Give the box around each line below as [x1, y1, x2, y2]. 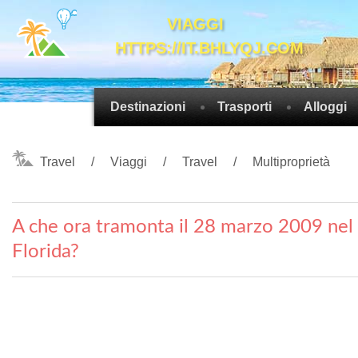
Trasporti [217, 100, 272, 113]
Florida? [12, 242, 79, 261]
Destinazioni [110, 100, 185, 113]
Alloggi [304, 100, 347, 113]
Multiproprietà [252, 155, 330, 169]
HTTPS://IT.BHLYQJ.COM [115, 39, 304, 57]
